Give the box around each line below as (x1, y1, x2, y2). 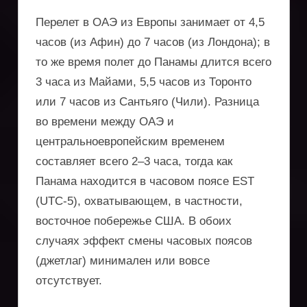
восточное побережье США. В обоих (36, 214, 232, 228)
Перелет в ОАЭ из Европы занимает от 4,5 (36, 15, 265, 29)
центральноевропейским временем (36, 134, 225, 148)
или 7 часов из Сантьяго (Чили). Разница (36, 95, 259, 108)
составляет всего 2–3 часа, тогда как (36, 154, 232, 168)
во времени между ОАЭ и (36, 114, 174, 128)
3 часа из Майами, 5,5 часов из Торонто (36, 75, 251, 88)
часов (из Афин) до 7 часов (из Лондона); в (36, 35, 270, 49)
